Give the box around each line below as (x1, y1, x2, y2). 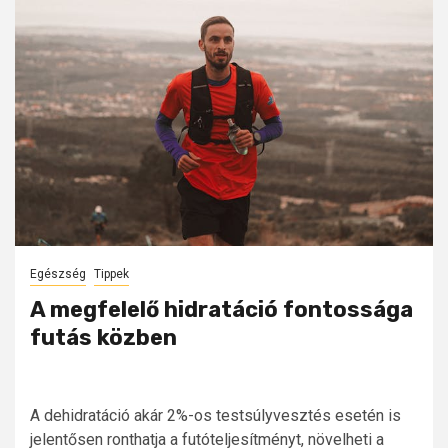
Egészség (30, 267, 86, 282)
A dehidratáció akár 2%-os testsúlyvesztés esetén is (30, 406, 401, 426)
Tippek (94, 267, 129, 282)
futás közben (30, 324, 177, 352)
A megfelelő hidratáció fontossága (30, 296, 413, 324)
